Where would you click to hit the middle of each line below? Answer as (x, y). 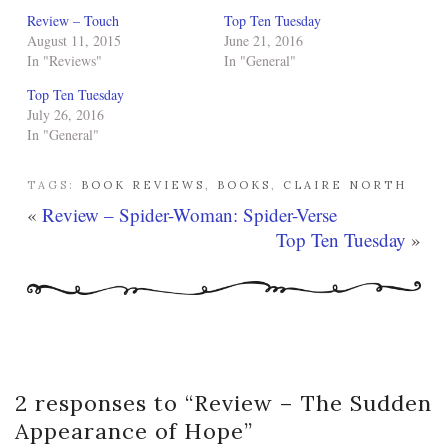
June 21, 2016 (263, 40)
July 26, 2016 (65, 114)
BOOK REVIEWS (143, 185)
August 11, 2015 (74, 40)
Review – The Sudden (313, 403)
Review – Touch (73, 20)
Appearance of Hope (129, 431)
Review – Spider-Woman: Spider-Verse (189, 214)
